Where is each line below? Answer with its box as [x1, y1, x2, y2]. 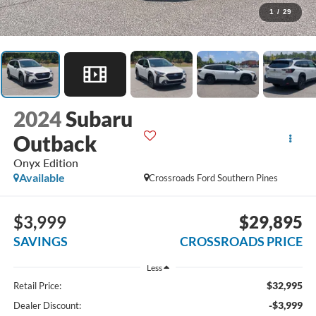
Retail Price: [13, 280, 61, 292]
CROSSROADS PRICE [180, 233, 303, 249]
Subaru [65, 106, 133, 132]
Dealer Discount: [13, 300, 81, 312]
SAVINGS [13, 233, 68, 249]
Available [18, 171, 65, 185]
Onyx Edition [13, 156, 78, 170]
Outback [13, 130, 97, 157]
